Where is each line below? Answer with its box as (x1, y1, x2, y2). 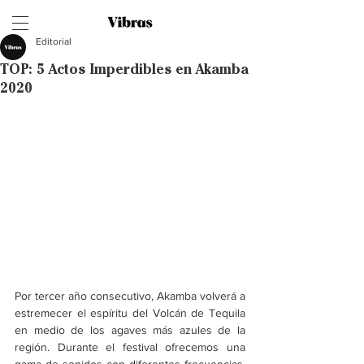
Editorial (36, 36, 71, 47)
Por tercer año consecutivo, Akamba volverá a (15, 289, 245, 302)
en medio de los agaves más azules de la (15, 323, 245, 336)
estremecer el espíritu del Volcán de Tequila (15, 306, 245, 319)
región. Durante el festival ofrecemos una (15, 340, 245, 353)
